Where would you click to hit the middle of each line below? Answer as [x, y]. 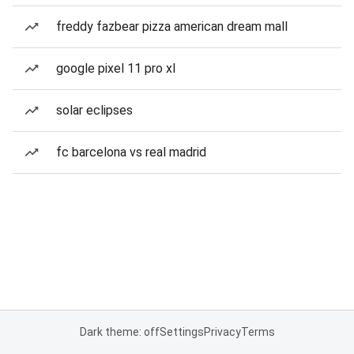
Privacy [222, 332]
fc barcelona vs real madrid [131, 152]
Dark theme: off [119, 332]
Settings [181, 332]
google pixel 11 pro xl [116, 68]
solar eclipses [94, 110]
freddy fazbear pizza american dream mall [172, 26]
